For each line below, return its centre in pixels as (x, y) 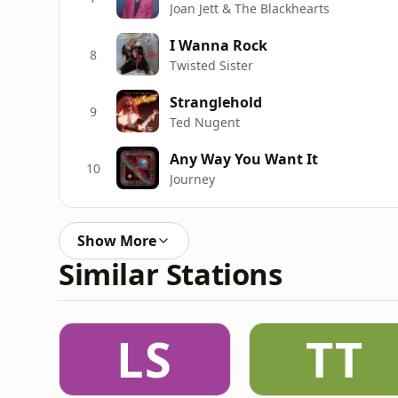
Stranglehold (216, 102)
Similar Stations (171, 274)
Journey (192, 179)
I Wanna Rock (219, 45)
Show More (117, 241)
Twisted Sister (211, 65)
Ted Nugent (205, 122)
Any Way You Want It (244, 159)
